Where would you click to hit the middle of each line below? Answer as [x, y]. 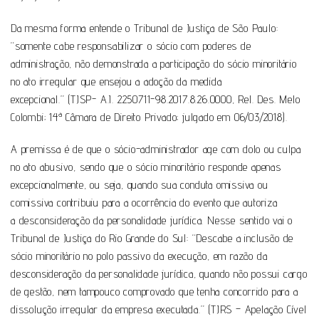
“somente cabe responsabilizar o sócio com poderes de [131, 46]
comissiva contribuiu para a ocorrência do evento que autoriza [144, 203]
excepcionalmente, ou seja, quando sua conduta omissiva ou [140, 185]
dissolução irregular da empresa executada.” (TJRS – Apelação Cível [159, 310]
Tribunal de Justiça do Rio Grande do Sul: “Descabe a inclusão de [152, 239]
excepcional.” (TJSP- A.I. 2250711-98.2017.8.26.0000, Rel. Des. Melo [156, 100]
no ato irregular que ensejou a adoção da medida [116, 82]
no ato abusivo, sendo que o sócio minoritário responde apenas [146, 167]
